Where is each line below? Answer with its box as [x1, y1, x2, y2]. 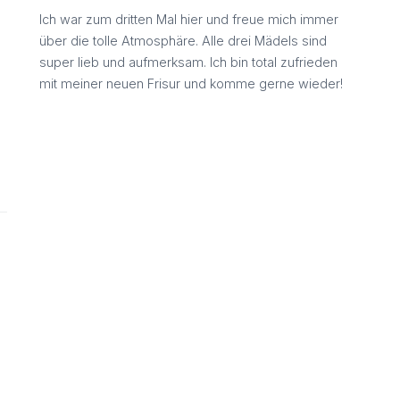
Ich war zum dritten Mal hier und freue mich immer [39, 12, 338, 28]
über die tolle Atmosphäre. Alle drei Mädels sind [39, 33, 327, 49]
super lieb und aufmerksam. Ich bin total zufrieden [39, 54, 337, 71]
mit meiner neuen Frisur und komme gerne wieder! [39, 76, 343, 92]
